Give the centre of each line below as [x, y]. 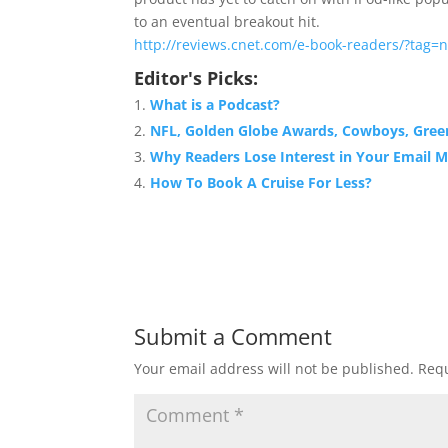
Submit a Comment [233, 336]
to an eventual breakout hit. [227, 21]
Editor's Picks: [196, 78]
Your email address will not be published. [274, 368]
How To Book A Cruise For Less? [261, 182]
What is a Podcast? [215, 104]
